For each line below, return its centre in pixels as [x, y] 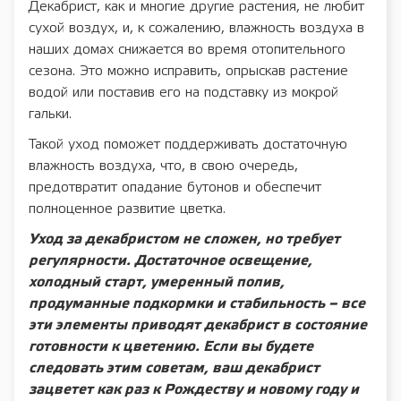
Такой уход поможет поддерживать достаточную [188, 145]
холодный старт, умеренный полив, [157, 283]
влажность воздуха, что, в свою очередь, [163, 166]
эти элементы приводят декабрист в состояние [198, 326]
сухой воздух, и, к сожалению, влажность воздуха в [196, 29]
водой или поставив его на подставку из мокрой [183, 93]
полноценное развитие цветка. [127, 209]
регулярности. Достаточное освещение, [171, 261]
